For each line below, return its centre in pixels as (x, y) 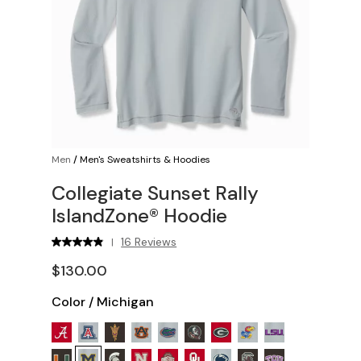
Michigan (125, 302)
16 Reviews (149, 242)
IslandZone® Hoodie (139, 216)
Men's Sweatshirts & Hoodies (145, 160)
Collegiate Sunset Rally (155, 193)
